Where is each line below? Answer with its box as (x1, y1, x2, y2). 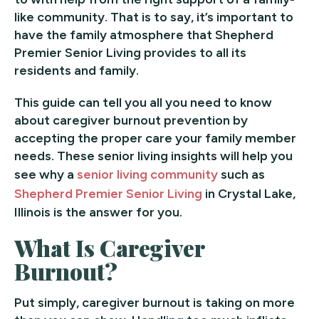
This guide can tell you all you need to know (14, 94, 272, 110)
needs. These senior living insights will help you (14, 147, 293, 164)
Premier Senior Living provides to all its (14, 44, 246, 61)
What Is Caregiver (14, 231, 205, 263)
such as (218, 166, 265, 182)
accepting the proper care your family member (14, 130, 296, 146)
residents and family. (14, 62, 139, 78)
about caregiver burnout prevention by (14, 112, 248, 128)
